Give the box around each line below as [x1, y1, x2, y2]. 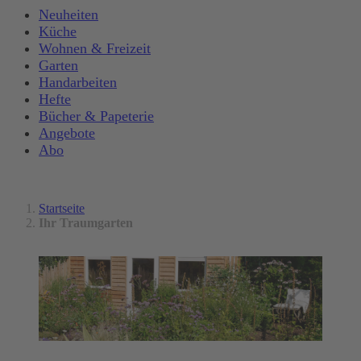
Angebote [39, 125, 95, 142]
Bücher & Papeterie [39, 108, 154, 125]
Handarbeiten [39, 74, 117, 91]
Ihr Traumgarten [39, 215, 133, 230]
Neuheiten [39, 6, 98, 23]
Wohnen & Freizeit [39, 40, 151, 57]
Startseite [39, 201, 85, 215]
